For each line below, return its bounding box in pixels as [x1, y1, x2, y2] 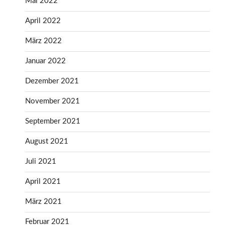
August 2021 [25, 138, 68, 146]
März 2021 [25, 198, 62, 206]
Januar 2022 [25, 57, 66, 65]
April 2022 [25, 17, 61, 25]
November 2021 [25, 97, 80, 105]
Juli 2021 [25, 158, 56, 166]
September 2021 [25, 118, 80, 126]
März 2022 [25, 37, 62, 45]
